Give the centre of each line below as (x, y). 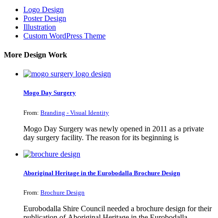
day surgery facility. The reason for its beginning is (101, 137)
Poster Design (45, 18)
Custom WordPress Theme (64, 36)
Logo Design (44, 9)
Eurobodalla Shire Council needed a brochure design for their (118, 208)
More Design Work (36, 54)
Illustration (40, 27)
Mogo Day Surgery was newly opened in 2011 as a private (114, 128)
